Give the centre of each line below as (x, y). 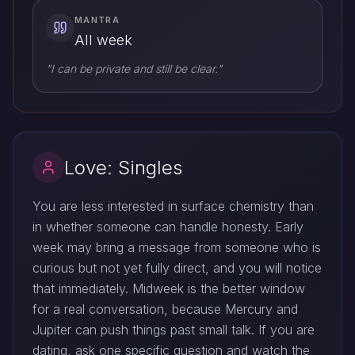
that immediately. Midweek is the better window (169, 288)
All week (103, 40)
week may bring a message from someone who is (177, 247)
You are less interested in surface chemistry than (173, 206)
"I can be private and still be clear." (134, 69)
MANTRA (97, 20)
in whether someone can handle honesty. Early (168, 227)
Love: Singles (123, 167)
